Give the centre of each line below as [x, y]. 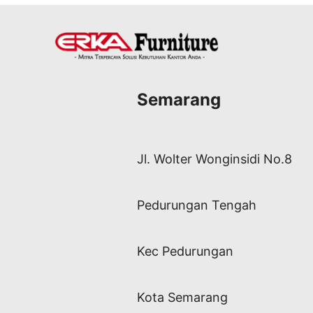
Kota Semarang [182, 298]
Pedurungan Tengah [197, 205]
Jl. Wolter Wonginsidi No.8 [214, 159]
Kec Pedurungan [185, 252]
